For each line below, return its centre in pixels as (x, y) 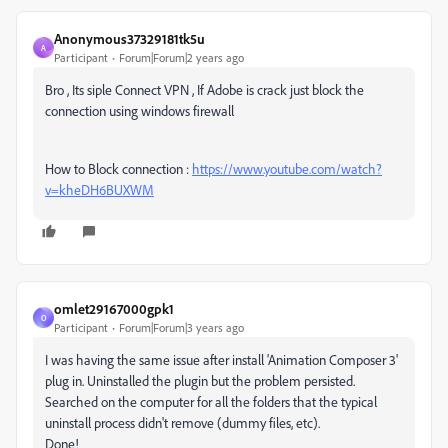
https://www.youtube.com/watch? (287, 168)
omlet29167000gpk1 (114, 308)
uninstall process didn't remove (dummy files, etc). (182, 422)
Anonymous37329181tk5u (129, 38)
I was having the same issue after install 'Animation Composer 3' (221, 359)
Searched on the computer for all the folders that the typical (211, 401)
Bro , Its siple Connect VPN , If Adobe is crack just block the (204, 89)
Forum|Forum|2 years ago (181, 57)
